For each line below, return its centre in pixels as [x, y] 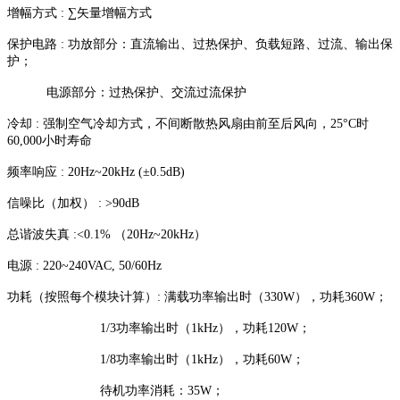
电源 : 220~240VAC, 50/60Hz [84, 266]
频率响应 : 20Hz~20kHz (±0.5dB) [96, 172]
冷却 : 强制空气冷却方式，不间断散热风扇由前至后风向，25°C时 [188, 124]
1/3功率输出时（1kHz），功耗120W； [159, 329]
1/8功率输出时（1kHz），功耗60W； [156, 360]
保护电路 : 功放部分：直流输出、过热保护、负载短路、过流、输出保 [200, 45]
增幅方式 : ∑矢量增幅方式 [79, 13]
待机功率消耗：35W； [116, 391]
